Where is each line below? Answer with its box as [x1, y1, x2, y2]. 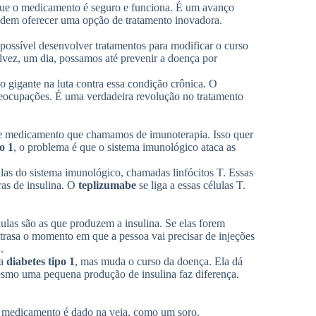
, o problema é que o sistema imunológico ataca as [13, 141, 236, 154]
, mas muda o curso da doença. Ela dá [75, 255, 243, 268]
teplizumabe [78, 179, 136, 192]
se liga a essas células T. [136, 179, 245, 192]
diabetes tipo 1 [6, 255, 75, 268]
